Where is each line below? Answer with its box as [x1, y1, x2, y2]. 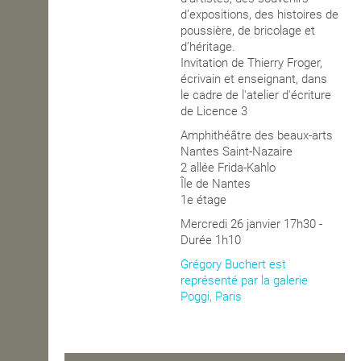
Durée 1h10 [180, 233, 242, 248]
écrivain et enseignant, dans [180, 72, 328, 87]
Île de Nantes [180, 176, 251, 192]
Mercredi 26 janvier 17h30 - [180, 217, 323, 232]
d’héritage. [180, 39, 236, 55]
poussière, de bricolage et [180, 23, 316, 39]
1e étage [180, 193, 227, 208]
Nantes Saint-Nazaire [180, 144, 293, 160]
